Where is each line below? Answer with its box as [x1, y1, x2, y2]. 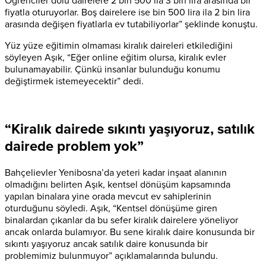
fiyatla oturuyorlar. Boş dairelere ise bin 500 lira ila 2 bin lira [5, 7, 250, 19]
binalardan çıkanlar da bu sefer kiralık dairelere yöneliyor [5, 214, 238, 226]
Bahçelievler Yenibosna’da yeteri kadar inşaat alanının [5, 166, 227, 179]
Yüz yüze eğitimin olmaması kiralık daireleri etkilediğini [5, 40, 233, 52]
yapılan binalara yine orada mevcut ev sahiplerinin [5, 190, 211, 202]
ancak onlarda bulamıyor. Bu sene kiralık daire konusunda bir [5, 226, 255, 238]
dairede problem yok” [5, 138, 144, 156]
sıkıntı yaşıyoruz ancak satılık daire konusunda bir [5, 237, 208, 250]
